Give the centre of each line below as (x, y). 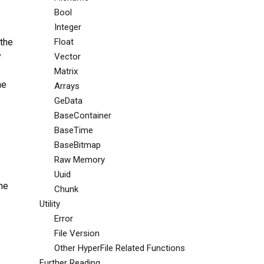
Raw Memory (79, 160)
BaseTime (73, 130)
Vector (67, 57)
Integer (67, 27)
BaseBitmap (77, 145)
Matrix (66, 71)
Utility (49, 204)
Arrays (67, 86)
